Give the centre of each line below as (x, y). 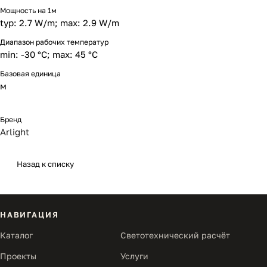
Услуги (134, 256)
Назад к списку (45, 164)
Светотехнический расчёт (175, 235)
